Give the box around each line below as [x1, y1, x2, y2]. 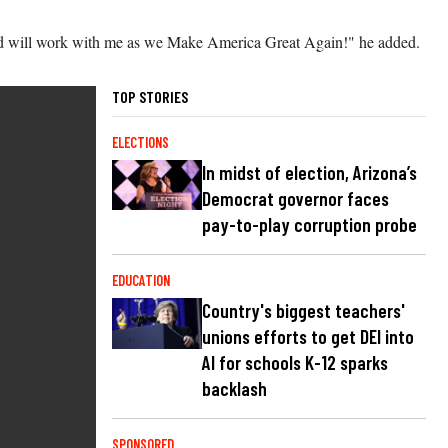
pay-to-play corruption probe [202, 212, 417, 236]
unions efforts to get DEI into [202, 324, 414, 348]
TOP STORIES [112, 86, 188, 106]
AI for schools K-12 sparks [202, 350, 388, 374]
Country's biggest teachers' [202, 298, 405, 322]
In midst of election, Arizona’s [202, 160, 417, 184]
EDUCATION [112, 271, 170, 289]
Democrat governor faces [202, 186, 389, 210]
